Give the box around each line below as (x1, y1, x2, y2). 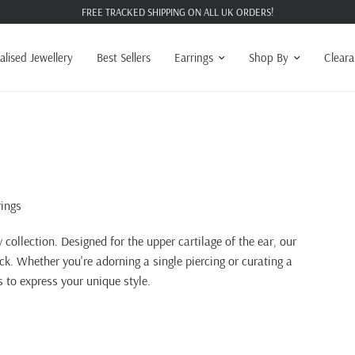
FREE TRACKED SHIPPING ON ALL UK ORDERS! (81, 6, 274, 18)
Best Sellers (96, 50, 151, 65)
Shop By (248, 50, 288, 65)
